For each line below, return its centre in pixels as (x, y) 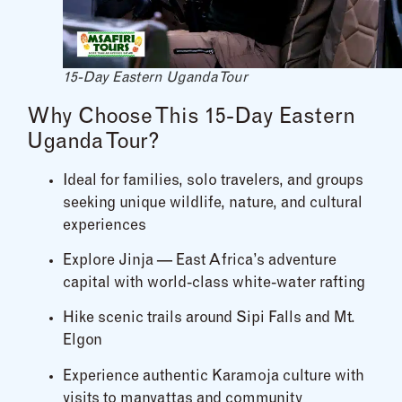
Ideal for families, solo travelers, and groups (213, 181)
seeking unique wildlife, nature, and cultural (213, 204)
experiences (105, 226)
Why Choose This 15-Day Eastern (191, 118)
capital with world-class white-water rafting (214, 284)
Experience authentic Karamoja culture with (214, 377)
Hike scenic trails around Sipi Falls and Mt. (209, 319)
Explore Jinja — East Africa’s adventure (200, 261)
